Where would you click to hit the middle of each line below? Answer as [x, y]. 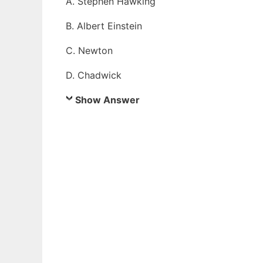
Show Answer [107, 100]
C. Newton [89, 50]
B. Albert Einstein [104, 26]
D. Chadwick [94, 75]
